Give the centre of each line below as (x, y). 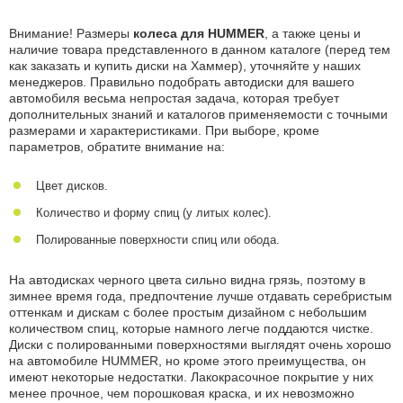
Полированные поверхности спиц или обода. (158, 240)
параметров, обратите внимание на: (117, 147)
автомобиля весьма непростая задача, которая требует (174, 98)
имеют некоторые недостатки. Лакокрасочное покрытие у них (191, 377)
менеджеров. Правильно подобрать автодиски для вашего (182, 82)
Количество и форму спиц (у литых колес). (154, 213)
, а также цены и (313, 33)
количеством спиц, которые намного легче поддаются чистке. (191, 328)
